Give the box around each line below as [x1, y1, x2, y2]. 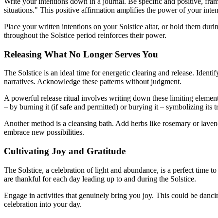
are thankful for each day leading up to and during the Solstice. [4, 174, 196, 183]
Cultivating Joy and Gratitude [4, 146, 126, 157]
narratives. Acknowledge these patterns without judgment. [4, 77, 182, 86]
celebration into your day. [4, 200, 82, 208]
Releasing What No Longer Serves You [4, 49, 158, 59]
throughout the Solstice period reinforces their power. [4, 31, 166, 39]
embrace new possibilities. [4, 128, 84, 137]
